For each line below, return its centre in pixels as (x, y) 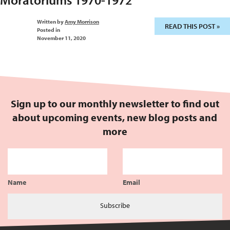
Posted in (49, 30)
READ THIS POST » (192, 26)
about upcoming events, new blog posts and (115, 117)
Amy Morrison (82, 22)
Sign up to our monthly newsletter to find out (115, 103)
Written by (51, 22)
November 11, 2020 (61, 38)
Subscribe (115, 205)
